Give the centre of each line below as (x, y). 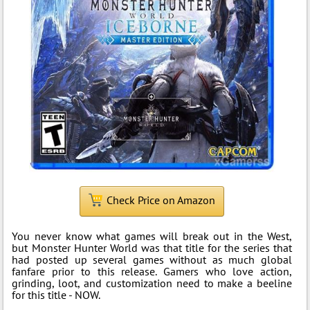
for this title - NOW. (56, 295)
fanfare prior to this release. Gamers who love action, (152, 271)
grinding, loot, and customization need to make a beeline (152, 283)
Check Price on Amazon (161, 200)
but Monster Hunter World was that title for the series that (152, 248)
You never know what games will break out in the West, (152, 236)
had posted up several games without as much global (152, 259)
